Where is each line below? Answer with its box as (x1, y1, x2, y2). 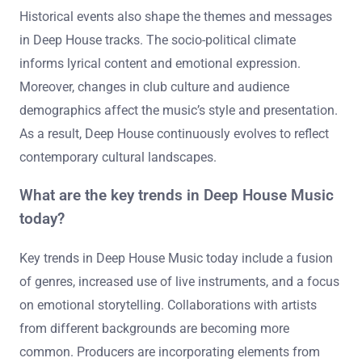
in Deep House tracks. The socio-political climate (19, 32, 296, 48)
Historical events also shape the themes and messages (19, 9, 332, 25)
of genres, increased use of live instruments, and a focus (19, 273, 339, 289)
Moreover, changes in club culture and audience (19, 79, 289, 95)
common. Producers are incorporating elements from (19, 343, 320, 360)
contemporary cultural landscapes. (19, 149, 217, 166)
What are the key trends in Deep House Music (19, 186, 334, 204)
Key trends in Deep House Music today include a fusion (19, 250, 333, 266)
